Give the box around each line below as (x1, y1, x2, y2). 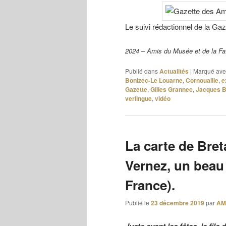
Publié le (125, 198, 151, 207)
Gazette (125, 84, 147, 94)
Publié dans (125, 66, 158, 75)
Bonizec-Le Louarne (125, 75, 183, 85)
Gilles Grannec (150, 84, 193, 94)
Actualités (159, 66, 189, 76)
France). (125, 175, 175, 194)
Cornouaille (186, 75, 218, 85)
